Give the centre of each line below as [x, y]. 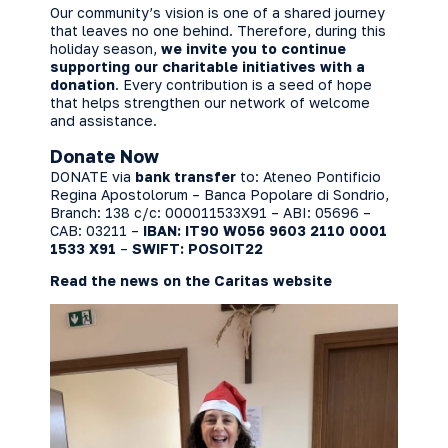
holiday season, [105, 48]
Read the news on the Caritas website [191, 280]
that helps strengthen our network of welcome [210, 102]
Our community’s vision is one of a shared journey [217, 12]
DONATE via [92, 176]
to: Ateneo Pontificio [308, 176]
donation [82, 84]
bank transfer [185, 176]
